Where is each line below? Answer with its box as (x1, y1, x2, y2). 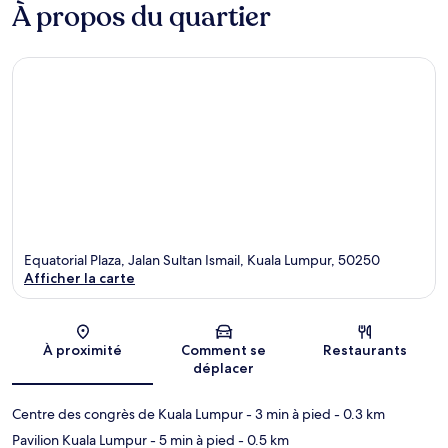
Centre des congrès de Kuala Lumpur (12, 404, 243, 423)
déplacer (193, 358, 255, 377)
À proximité (43, 340, 123, 359)
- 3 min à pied (243, 404, 331, 423)
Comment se (181, 340, 267, 359)
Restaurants (323, 340, 408, 359)
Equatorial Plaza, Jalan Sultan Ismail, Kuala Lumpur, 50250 (24, 250, 380, 269)
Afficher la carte (24, 268, 135, 287)
